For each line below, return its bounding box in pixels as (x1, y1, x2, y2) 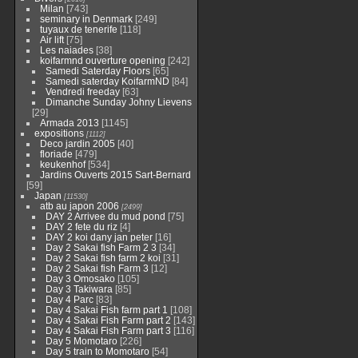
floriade (39, 149, 73, 159)
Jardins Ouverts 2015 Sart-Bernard (39, 169, 191, 180)
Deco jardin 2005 (39, 138, 115, 149)
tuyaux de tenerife (39, 24, 117, 34)
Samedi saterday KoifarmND (45, 76, 169, 86)
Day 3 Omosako (45, 273, 115, 284)
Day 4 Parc (45, 294, 93, 304)
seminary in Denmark (39, 14, 133, 24)
